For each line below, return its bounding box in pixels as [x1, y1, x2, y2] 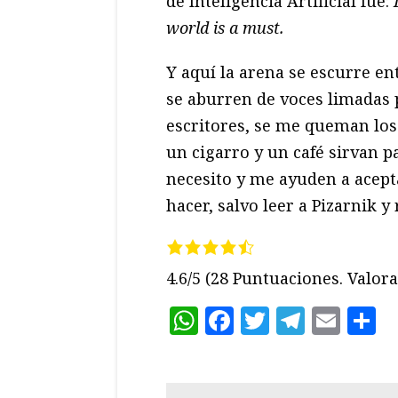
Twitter [269, 300, 373, 339]
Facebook [234, 300, 363, 339]
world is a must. [166, 17, 284, 39]
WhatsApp [198, 300, 343, 339]
